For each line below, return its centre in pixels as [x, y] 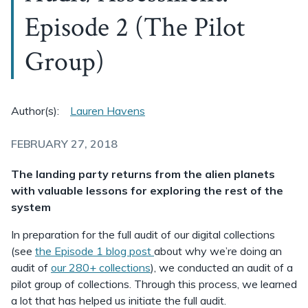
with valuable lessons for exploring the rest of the [147, 190]
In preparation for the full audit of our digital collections [143, 234]
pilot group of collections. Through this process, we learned [154, 284]
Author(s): [35, 111]
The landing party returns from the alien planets [143, 174]
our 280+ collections [101, 267]
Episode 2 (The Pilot [135, 27]
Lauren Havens [108, 111]
